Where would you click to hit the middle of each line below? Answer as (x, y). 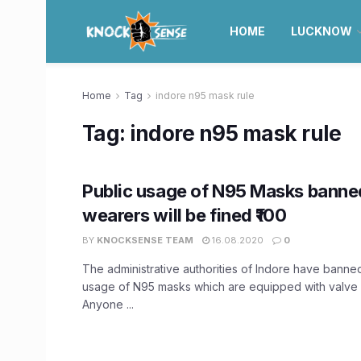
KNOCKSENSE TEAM (145, 240)
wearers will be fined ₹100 (185, 215)
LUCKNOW (321, 31)
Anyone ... (108, 304)
